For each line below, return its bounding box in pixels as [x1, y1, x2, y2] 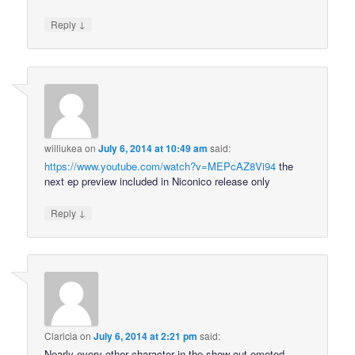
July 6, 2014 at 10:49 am [98, 140, 208, 155]
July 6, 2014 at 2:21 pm [94, 329, 198, 344]
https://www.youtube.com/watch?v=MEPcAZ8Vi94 [44, 158, 277, 174]
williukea [44, 140, 83, 155]
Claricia [44, 329, 78, 343]
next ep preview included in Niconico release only [44, 173, 271, 189]
